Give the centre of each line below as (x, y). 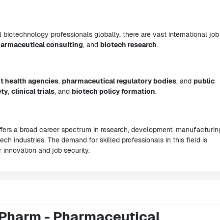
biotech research (128, 45)
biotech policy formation (113, 91)
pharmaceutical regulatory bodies (119, 81)
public (204, 81)
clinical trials (33, 91)
